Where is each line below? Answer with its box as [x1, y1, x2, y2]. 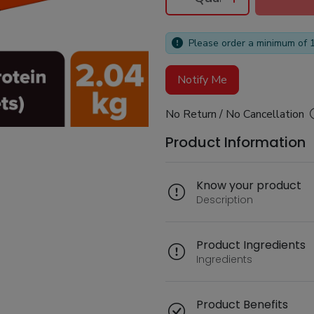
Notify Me [177, 72, 227, 88]
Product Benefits [196, 296, 288, 313]
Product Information [165, 132, 306, 152]
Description [196, 192, 253, 207]
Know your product [196, 177, 301, 193]
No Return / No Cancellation [165, 107, 304, 122]
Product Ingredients [196, 236, 306, 253]
